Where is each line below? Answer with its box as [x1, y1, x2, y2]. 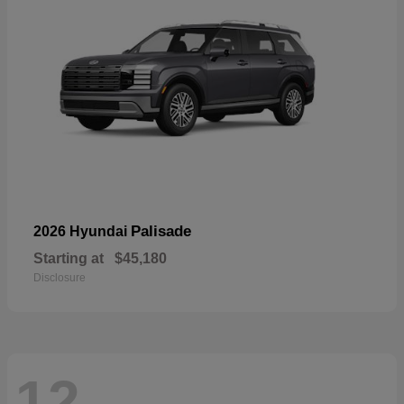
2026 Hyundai [33, 223, 131, 239]
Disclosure [33, 271, 86, 284]
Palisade [131, 222, 191, 240]
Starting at [33, 250, 104, 266]
